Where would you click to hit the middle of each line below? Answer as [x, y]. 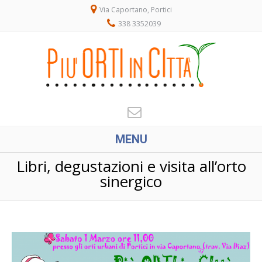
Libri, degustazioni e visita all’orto [131, 166]
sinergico [131, 181]
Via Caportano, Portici [135, 10]
